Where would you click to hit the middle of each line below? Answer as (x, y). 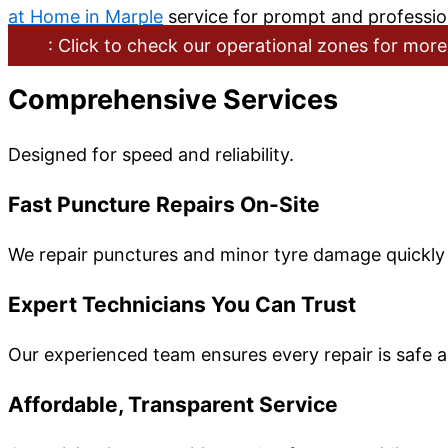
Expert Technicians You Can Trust (182, 304)
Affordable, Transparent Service (173, 404)
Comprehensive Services (173, 100)
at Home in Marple (85, 16)
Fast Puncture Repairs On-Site (164, 204)
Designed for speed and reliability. (151, 154)
